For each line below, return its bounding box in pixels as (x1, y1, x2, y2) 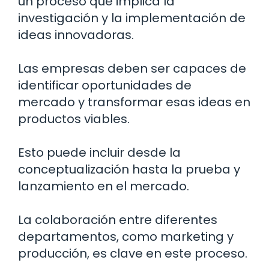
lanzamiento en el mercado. (18, 178, 189, 195)
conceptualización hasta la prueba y (18, 161, 240, 178)
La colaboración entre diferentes (18, 211, 217, 229)
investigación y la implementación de (18, 10, 246, 27)
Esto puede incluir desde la (18, 144, 181, 162)
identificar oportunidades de (18, 77, 192, 94)
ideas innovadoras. (18, 26, 134, 44)
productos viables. (18, 110, 130, 128)
